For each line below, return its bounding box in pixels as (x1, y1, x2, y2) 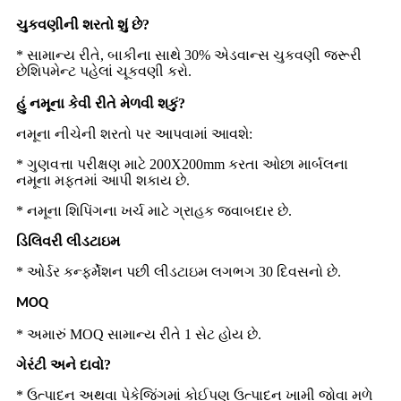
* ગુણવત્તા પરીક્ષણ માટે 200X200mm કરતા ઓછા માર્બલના (16, 157, 348, 172)
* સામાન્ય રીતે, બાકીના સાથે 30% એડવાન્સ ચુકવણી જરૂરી (16, 47, 362, 63)
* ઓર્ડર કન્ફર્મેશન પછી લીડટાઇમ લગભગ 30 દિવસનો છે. (16, 264, 341, 279)
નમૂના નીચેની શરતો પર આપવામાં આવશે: (16, 126, 252, 141)
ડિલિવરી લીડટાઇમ (16, 234, 120, 249)
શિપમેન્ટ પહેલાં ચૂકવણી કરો (27, 65, 188, 80)
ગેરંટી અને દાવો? (16, 357, 111, 372)
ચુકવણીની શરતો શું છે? (16, 17, 149, 32)
